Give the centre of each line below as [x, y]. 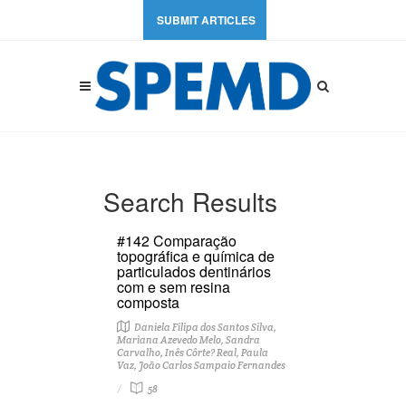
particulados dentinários [194, 271]
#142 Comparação [177, 241]
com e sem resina [174, 287]
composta [148, 302]
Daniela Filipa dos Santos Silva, [204, 327]
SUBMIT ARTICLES [206, 20]
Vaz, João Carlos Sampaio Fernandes [201, 365]
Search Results [190, 201]
